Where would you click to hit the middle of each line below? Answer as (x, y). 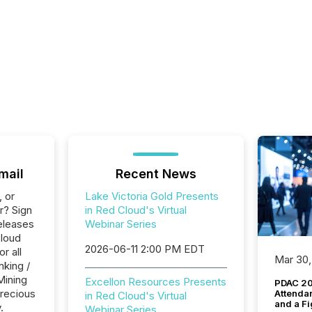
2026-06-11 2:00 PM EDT (145, 249)
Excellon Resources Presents (155, 282)
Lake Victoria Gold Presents (151, 196)
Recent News (156, 174)
